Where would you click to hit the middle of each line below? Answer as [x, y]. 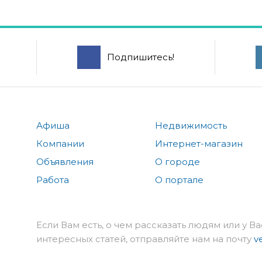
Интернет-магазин [199, 143]
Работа [53, 180]
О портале [180, 180]
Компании [60, 143]
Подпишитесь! [140, 57]
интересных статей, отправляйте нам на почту [145, 239]
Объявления [65, 161]
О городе [178, 161]
